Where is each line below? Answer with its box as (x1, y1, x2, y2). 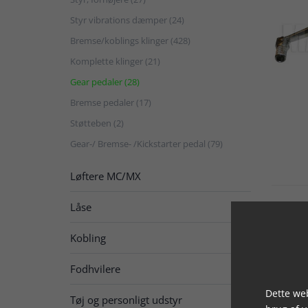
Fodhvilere (70, 261, 120, 276)
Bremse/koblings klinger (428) (70, 34, 190, 47)
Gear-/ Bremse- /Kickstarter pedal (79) (70, 137, 223, 150)
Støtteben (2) (70, 116, 124, 129)
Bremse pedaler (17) (70, 96, 151, 109)
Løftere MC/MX (70, 168, 141, 183)
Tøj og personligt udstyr (70, 292, 182, 307)
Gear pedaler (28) (70, 75, 140, 88)
